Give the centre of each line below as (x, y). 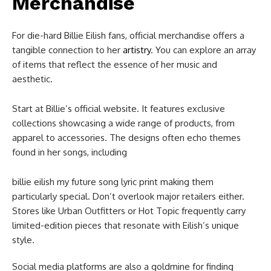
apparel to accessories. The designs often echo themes (126, 137)
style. (23, 240)
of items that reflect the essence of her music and (115, 64)
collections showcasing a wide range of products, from (123, 123)
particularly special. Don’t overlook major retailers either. (128, 196)
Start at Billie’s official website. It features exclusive (119, 108)
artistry (137, 50)
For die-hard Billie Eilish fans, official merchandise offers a (128, 35)
